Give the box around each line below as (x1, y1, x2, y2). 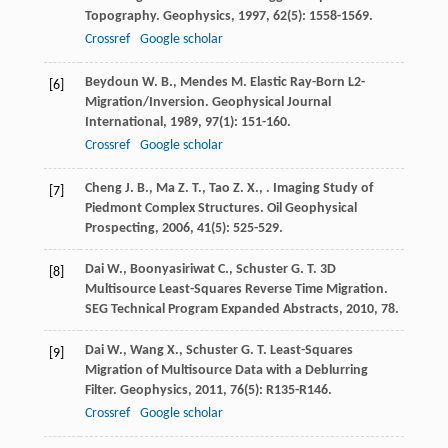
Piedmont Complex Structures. (84, 201, 267, 217)
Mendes (179, 75, 228, 91)
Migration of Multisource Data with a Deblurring (84, 363, 368, 379)
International (84, 115, 163, 131)
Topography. (84, 9, 163, 25)
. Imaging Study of (265, 181, 373, 197)
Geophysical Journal (211, 95, 331, 111)
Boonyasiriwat (129, 262, 215, 278)
